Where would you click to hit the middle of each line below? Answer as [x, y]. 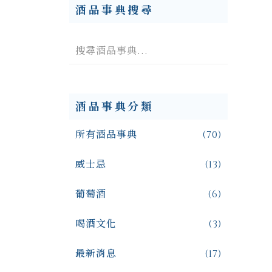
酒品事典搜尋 [114, 11]
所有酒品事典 [106, 135]
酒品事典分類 [114, 107]
